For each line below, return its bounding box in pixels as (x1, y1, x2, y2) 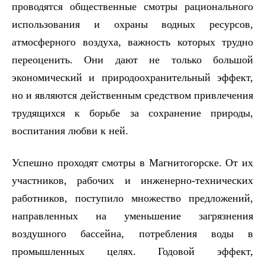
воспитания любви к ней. (12, 124, 128, 137)
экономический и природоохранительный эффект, (12, 71, 253, 83)
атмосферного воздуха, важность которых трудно (12, 35, 253, 48)
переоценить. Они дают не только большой (12, 53, 253, 66)
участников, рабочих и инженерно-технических (12, 174, 253, 186)
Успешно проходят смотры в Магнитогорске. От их (12, 156, 253, 169)
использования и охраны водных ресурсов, (12, 18, 253, 30)
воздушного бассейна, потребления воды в (12, 227, 253, 240)
